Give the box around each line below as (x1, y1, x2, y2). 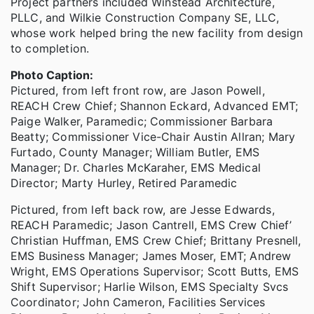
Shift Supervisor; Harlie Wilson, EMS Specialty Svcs (11, 280, 289, 294)
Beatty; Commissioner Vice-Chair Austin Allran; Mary (11, 130, 296, 144)
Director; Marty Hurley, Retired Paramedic (11, 176, 238, 191)
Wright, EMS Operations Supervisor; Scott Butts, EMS (11, 264, 299, 279)
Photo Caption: (11, 68, 94, 83)
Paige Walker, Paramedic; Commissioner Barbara (11, 114, 273, 129)
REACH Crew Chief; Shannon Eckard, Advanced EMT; (11, 99, 299, 114)
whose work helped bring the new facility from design (11, 26, 303, 41)
